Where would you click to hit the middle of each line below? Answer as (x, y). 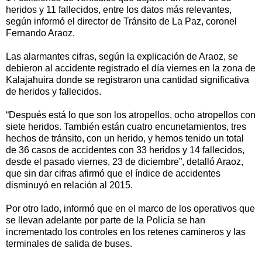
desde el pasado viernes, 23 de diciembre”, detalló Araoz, (125, 162)
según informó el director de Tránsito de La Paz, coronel (121, 22)
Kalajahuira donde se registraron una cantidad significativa (127, 80)
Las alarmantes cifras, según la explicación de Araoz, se (122, 57)
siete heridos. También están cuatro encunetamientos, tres (126, 127)
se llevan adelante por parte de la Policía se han (106, 220)
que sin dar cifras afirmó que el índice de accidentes (113, 174)
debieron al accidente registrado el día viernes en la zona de (131, 68)
